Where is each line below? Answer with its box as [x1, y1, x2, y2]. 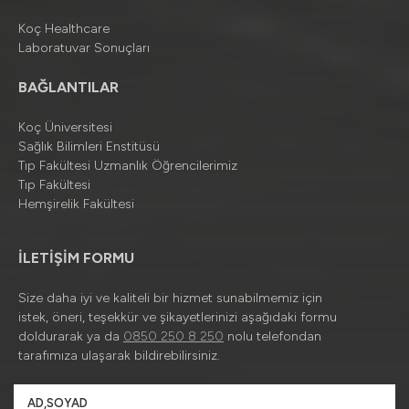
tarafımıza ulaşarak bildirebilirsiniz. [18, 348, 220, 363]
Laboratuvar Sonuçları [18, 40, 150, 56]
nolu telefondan [224, 329, 321, 344]
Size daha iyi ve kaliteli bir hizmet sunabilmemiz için [18, 290, 322, 306]
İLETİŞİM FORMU [18, 249, 134, 267]
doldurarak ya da [18, 329, 123, 344]
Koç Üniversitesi [18, 120, 112, 135]
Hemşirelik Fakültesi [18, 196, 134, 212]
